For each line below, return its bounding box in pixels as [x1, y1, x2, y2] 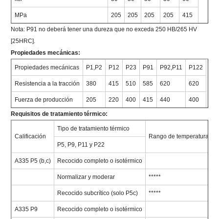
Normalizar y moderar [57, 173, 115, 180]
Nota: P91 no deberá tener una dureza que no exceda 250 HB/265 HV [11, 25, 197, 33]
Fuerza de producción [15, 96, 73, 103]
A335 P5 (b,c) [15, 157, 51, 164]
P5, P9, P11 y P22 [57, 141, 105, 148]
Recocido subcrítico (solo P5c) [57, 189, 138, 197]
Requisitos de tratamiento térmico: [11, 110, 108, 117]
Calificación [15, 132, 46, 140]
